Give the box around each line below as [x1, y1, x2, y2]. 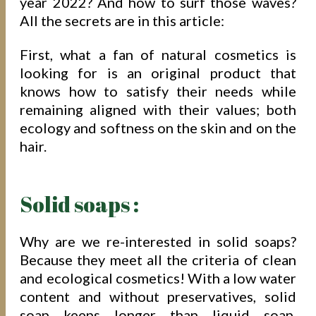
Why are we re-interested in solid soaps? [20, 232, 296, 250]
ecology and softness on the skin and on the [20, 119, 296, 137]
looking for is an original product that [20, 64, 296, 82]
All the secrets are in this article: [20, 11, 225, 29]
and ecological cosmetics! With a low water [20, 269, 296, 286]
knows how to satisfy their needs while [20, 83, 296, 100]
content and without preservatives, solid [20, 287, 296, 305]
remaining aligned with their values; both [20, 101, 296, 119]
